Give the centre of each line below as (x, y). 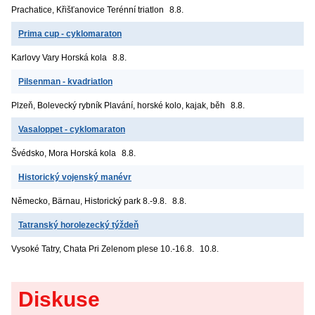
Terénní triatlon (135, 9)
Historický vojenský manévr (75, 177)
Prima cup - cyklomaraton (70, 33)
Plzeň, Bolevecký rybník (57, 105)
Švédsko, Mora (40, 153)
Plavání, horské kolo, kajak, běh (165, 105)
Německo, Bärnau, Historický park (76, 201)
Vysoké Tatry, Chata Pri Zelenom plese (85, 249)
